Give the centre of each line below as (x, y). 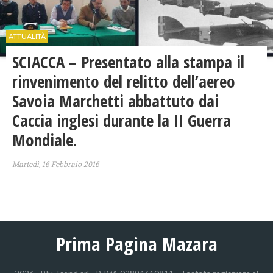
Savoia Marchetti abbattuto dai (115, 101)
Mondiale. (44, 140)
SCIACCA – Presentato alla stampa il (128, 62)
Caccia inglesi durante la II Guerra (122, 121)
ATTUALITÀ (27, 37)
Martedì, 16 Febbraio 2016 (56, 164)
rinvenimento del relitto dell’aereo (124, 82)
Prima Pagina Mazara (136, 244)
